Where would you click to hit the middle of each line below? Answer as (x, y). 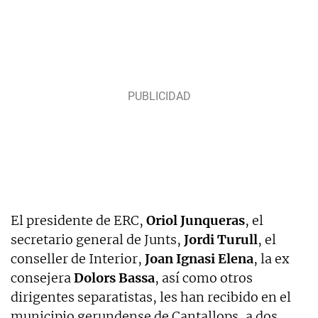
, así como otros (204, 278)
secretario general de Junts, (97, 239)
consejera (42, 278)
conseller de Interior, (78, 258)
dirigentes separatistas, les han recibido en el (151, 297)
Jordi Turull (221, 239)
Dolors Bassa (114, 278)
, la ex (272, 258)
